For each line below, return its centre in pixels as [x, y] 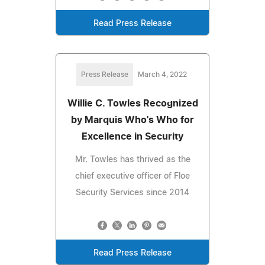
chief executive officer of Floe [132, 177]
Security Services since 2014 [132, 193]
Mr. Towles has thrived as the [132, 160]
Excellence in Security [132, 137]
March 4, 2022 [162, 75]
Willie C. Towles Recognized [132, 104]
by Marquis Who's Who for [132, 120]
